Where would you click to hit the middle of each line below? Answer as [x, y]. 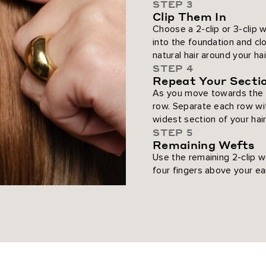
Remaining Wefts [204, 144]
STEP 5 [173, 132]
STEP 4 [173, 68]
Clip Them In [189, 16]
